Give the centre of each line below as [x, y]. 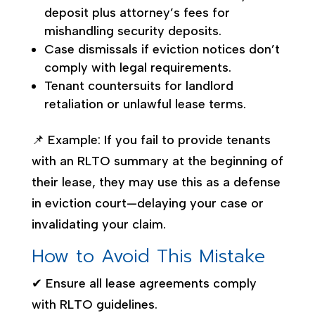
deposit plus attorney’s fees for [137, 12]
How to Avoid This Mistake [148, 256]
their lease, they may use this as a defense [156, 182]
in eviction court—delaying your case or [147, 203]
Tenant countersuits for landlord [139, 85]
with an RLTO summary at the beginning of [157, 161]
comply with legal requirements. [137, 67]
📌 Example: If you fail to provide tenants [151, 140]
